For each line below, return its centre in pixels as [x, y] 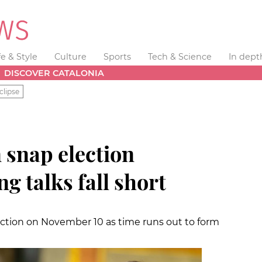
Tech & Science [180, 57]
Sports [117, 57]
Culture [71, 57]
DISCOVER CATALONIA [54, 73]
